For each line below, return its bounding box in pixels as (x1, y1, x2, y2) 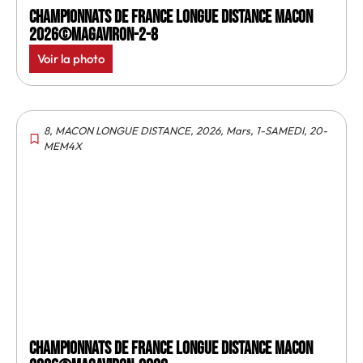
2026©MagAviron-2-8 (29, 24, 158, 46)
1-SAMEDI (256, 124, 304, 137)
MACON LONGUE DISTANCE (55, 124, 190, 137)
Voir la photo (37, 51, 105, 66)
